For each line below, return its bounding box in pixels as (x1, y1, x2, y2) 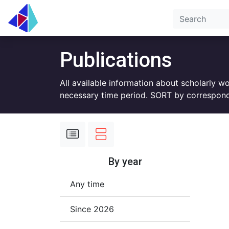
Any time (70, 179, 104, 189)
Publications (60, 48, 172, 72)
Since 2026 (70, 204, 114, 214)
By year (108, 155, 142, 168)
